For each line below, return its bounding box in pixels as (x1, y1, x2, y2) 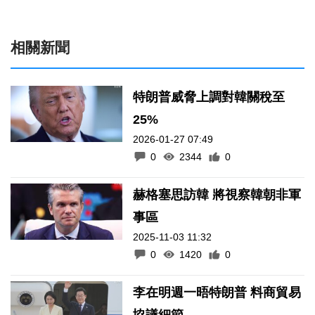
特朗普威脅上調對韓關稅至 (133, 89, 285, 104)
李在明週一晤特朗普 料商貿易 (133, 285, 251, 300)
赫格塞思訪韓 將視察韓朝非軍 (133, 187, 302, 202)
